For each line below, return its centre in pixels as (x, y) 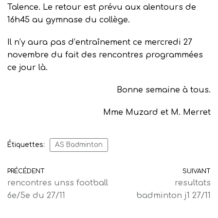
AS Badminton (79, 145)
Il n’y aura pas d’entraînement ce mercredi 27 (100, 42)
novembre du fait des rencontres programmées (105, 55)
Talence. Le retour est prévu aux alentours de (102, 7)
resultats (193, 183)
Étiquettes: (26, 145)
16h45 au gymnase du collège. (69, 20)
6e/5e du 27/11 (36, 195)
